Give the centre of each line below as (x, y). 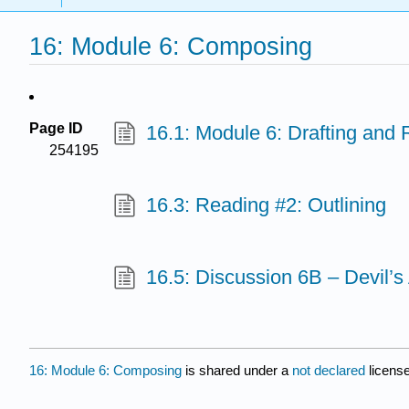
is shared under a (237, 370)
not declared (330, 370)
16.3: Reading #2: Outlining (266, 205)
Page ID (56, 128)
